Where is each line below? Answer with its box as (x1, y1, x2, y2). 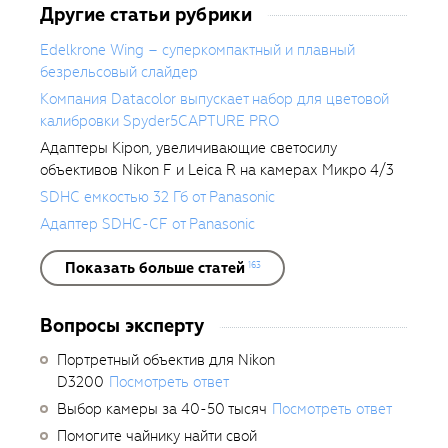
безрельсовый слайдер (40, 62, 198, 83)
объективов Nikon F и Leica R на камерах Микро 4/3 (40, 160, 394, 181)
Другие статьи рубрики (40, 2, 252, 28)
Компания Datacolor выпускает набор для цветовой (40, 89, 389, 110)
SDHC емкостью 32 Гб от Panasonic (40, 187, 275, 208)
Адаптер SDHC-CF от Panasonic (40, 214, 255, 235)
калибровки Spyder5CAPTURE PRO (40, 111, 280, 132)
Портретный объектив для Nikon (57, 350, 275, 371)
